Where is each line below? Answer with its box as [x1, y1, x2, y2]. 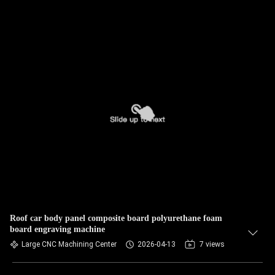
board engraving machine [10, 225, 105, 234]
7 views [199, 240, 225, 249]
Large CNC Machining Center [21, 240, 117, 249]
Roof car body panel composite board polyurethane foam [10, 214, 222, 223]
